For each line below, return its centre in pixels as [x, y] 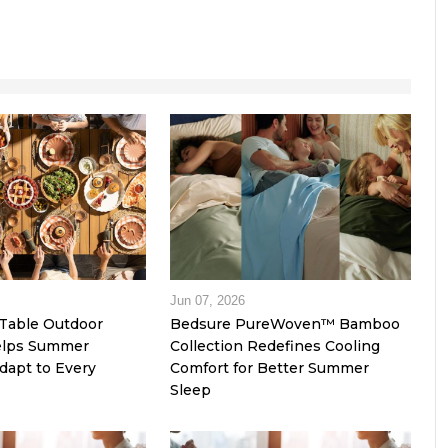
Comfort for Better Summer [269, 368]
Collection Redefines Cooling [274, 346]
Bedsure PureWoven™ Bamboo [284, 324]
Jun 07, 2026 [207, 301]
